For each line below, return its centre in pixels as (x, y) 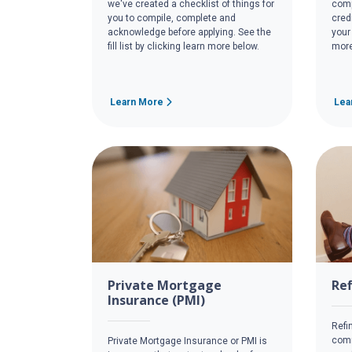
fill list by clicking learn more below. (183, 46)
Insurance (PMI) (156, 301)
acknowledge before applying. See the (189, 32)
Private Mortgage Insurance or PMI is (187, 341)
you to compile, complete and (172, 18)
